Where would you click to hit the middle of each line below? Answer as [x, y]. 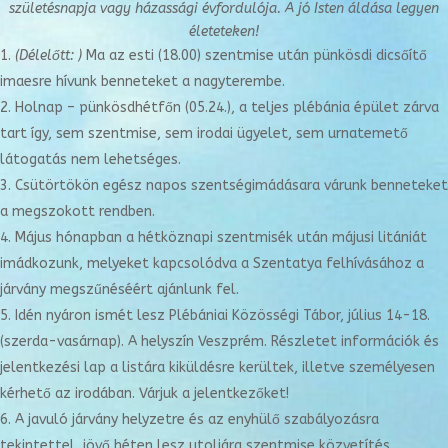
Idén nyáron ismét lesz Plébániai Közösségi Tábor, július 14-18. [222, 315]
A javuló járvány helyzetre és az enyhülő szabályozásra [197, 419]
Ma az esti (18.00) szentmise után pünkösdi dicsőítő [254, 55]
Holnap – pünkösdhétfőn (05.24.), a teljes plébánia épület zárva [227, 107]
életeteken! [224, 31]
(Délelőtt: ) [48, 55]
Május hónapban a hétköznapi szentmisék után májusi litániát [221, 237]
